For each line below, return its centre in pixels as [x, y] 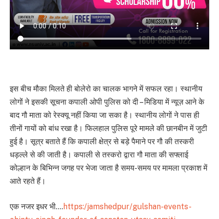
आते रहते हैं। [28, 181]
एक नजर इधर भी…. [36, 206]
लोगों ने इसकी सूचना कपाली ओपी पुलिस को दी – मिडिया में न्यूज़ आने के [107, 102]
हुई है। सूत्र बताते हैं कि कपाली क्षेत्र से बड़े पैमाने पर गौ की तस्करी [102, 142]
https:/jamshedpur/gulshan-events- [127, 206]
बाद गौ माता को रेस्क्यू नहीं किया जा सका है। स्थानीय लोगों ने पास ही [105, 115]
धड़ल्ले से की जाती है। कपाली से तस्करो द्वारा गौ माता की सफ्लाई [99, 155]
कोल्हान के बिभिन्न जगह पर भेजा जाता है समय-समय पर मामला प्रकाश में [109, 168]
